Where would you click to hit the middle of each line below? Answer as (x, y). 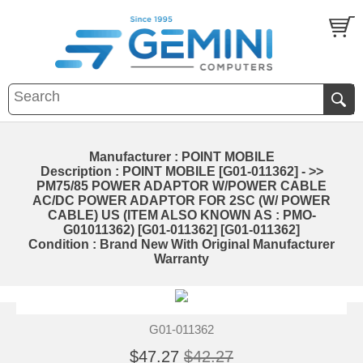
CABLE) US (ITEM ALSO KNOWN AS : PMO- (181, 215)
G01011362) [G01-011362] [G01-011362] (181, 229)
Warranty (181, 258)
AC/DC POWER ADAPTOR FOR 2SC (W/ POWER (181, 200)
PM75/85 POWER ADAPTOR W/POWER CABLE (181, 186)
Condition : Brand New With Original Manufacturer (181, 244)
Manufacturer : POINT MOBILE (181, 156)
